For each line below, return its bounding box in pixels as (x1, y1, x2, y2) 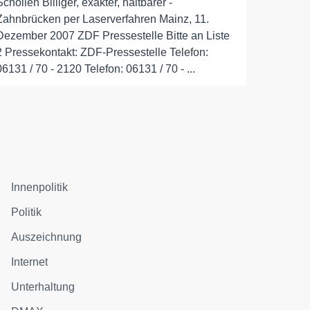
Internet (11, 256, 48, 268)
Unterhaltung (11, 281, 75, 293)
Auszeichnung (11, 231, 82, 243)
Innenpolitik (11, 181, 69, 193)
